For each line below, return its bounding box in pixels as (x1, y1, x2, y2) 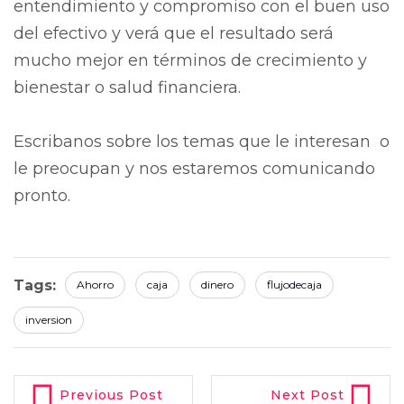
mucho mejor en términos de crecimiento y (14, 50, 367, 70)
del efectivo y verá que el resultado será (14, 23, 334, 43)
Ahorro (77, 277, 114, 291)
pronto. (14, 185, 70, 206)
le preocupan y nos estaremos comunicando (14, 158, 375, 179)
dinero (201, 277, 234, 291)
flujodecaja (267, 277, 322, 291)
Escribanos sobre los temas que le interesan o (14, 131, 390, 151)
